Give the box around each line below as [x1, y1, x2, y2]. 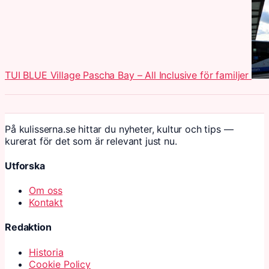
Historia [29, 246, 64, 258]
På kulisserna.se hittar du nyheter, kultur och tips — [5, 122, 234, 135]
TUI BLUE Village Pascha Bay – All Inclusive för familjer [5, 68, 249, 81]
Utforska [5, 159, 45, 172]
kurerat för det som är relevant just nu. [5, 134, 177, 147]
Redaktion [5, 221, 52, 234]
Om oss [29, 184, 63, 197]
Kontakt [29, 196, 63, 209]
